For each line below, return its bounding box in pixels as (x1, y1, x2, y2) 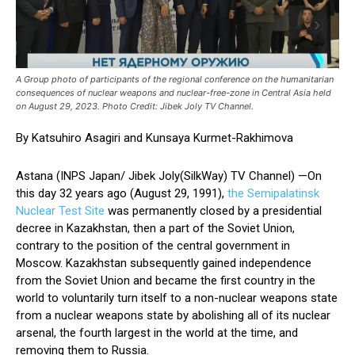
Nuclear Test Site (16, 204, 105, 219)
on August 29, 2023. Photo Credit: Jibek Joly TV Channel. (16, 101, 254, 113)
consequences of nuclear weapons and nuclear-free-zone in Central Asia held (16, 87, 331, 99)
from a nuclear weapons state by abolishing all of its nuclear (16, 308, 330, 323)
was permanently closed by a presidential (105, 204, 322, 219)
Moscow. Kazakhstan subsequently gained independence (16, 256, 311, 271)
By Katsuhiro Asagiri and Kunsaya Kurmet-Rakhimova (16, 131, 293, 146)
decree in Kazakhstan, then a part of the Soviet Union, (16, 221, 295, 236)
